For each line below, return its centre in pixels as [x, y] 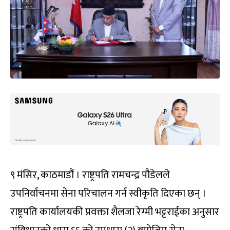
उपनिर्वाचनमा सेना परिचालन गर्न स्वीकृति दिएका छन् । [108, 194]
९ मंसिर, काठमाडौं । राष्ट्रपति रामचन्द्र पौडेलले [90, 175]
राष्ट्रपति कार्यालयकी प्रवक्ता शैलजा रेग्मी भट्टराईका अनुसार [115, 212]
